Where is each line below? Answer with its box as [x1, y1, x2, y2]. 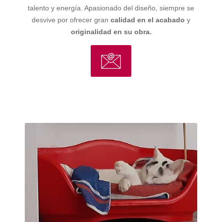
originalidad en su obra [70, 27, 150, 36]
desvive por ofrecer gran [32, 15, 111, 24]
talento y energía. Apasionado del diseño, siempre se [28, 3, 194, 12]
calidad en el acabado [111, 15, 185, 24]
